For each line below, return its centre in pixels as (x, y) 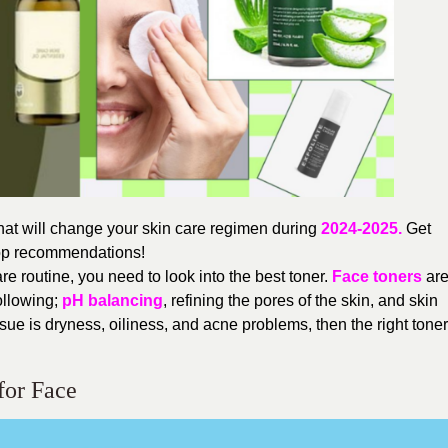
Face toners (377, 276)
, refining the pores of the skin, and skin (300, 300)
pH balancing (112, 300)
